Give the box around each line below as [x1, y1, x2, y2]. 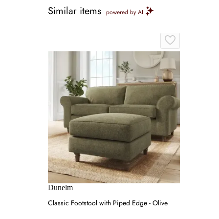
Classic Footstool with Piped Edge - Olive [48, 198, 168, 208]
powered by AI [106, 8, 143, 17]
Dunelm [48, 183, 73, 192]
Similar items [48, 4, 101, 18]
